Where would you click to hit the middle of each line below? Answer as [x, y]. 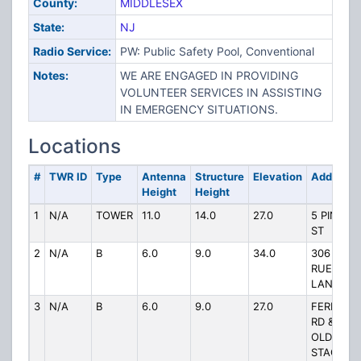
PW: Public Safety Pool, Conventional [217, 51]
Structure [219, 176]
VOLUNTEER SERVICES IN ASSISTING [220, 92]
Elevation [277, 176]
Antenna [164, 176]
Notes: [50, 75]
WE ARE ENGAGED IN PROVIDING [209, 75]
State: [48, 27]
